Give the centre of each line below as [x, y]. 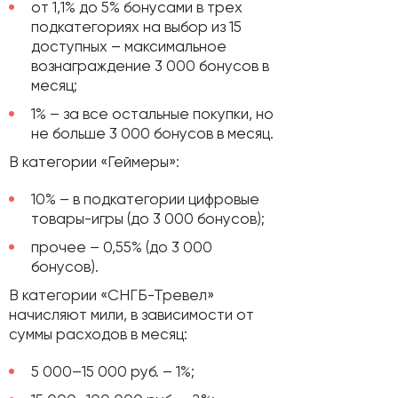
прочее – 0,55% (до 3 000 [122, 247]
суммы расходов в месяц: [98, 334]
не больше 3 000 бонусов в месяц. [152, 134]
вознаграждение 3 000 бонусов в [150, 66]
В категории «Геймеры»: [94, 162]
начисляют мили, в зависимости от [131, 315]
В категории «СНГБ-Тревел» [111, 295]
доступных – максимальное [129, 47]
